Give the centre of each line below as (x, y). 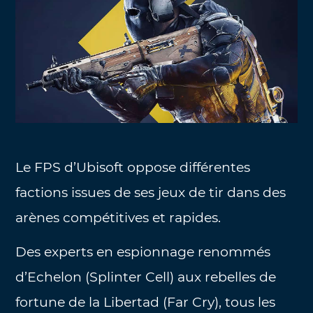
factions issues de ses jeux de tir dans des (151, 193)
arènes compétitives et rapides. (118, 218)
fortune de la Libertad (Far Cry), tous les (146, 302)
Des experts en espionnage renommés (143, 252)
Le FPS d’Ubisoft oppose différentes (133, 168)
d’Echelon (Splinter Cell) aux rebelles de (146, 277)
